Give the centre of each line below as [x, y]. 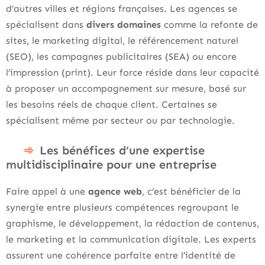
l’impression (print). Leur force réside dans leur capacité [132, 72]
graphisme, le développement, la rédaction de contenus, [132, 223]
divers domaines [124, 24]
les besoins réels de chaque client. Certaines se [112, 104]
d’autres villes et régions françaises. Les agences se [122, 8]
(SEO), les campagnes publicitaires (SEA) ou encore [121, 56]
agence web [115, 191]
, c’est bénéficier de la [191, 191]
